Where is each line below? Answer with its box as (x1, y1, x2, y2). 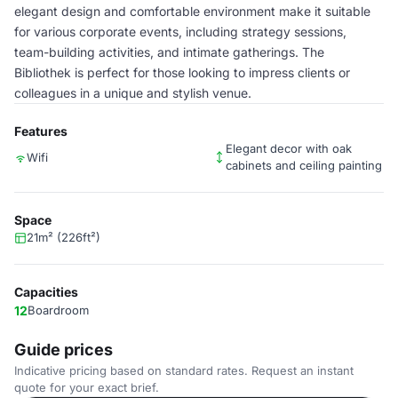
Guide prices (14, 340, 113, 359)
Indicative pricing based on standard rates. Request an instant (14, 363, 354, 378)
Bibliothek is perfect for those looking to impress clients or (14, 65, 350, 80)
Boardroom (28, 303, 89, 317)
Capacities (14, 284, 78, 299)
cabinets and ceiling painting (226, 158, 382, 172)
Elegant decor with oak (226, 141, 352, 155)
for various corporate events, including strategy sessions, (14, 24, 346, 39)
